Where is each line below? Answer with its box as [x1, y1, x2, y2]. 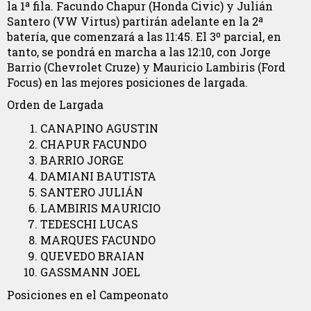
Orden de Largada [7, 97, 103, 112]
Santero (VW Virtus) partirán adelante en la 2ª [7, 13, 263, 28]
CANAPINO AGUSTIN [40, 121, 158, 135]
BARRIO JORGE [40, 153, 124, 167]
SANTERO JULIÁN [40, 185, 143, 199]
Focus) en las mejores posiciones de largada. [7, 74, 248, 90]
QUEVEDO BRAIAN [40, 249, 144, 263]
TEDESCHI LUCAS [40, 217, 138, 231]
